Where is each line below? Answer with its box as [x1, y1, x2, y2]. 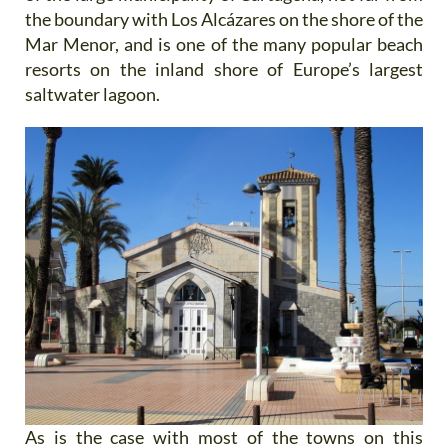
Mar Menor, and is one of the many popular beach [25, 32, 423, 55]
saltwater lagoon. [25, 82, 160, 105]
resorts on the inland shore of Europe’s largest [25, 57, 423, 80]
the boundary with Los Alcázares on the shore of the [25, 7, 423, 30]
